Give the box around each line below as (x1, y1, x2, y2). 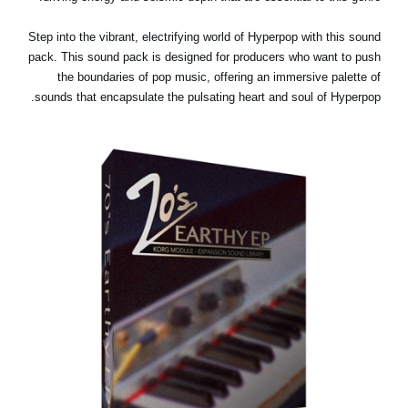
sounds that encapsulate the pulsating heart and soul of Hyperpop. (35, 90, 381, 105)
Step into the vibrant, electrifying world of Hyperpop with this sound (28, 30, 381, 45)
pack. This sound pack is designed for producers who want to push (28, 50, 381, 65)
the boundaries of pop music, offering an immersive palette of (57, 70, 381, 85)
